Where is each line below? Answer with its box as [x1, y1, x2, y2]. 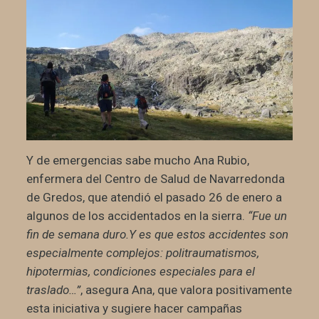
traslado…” [26, 282, 80, 297]
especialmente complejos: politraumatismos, [26, 245, 259, 260]
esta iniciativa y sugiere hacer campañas [26, 300, 242, 315]
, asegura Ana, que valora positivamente [80, 282, 292, 297]
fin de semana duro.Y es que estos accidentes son [26, 226, 288, 241]
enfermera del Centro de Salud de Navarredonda [26, 171, 285, 186]
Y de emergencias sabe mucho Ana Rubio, [26, 152, 249, 167]
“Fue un [247, 208, 287, 223]
